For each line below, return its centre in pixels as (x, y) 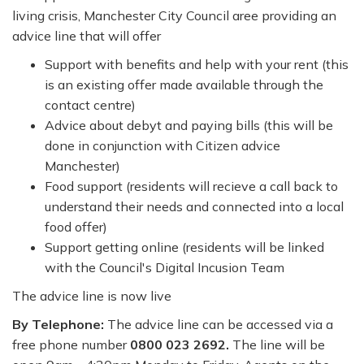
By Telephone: (58, 324)
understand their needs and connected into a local (194, 206)
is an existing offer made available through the (184, 84)
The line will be (279, 344)
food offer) (76, 227)
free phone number (71, 344)
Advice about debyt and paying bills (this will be (189, 125)
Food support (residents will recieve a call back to (191, 186)
